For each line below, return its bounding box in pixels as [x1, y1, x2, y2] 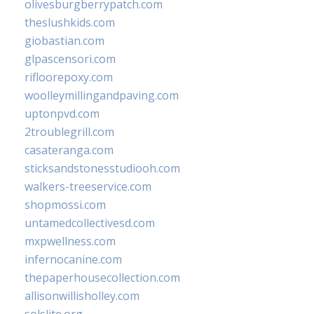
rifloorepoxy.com [25, 69, 113, 85]
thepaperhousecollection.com [25, 269, 180, 285]
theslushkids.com [25, 14, 115, 30]
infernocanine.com [25, 251, 122, 267]
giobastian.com [25, 32, 104, 48]
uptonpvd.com [25, 105, 100, 121]
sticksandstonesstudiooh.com [25, 160, 180, 176]
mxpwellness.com [25, 233, 116, 249]
